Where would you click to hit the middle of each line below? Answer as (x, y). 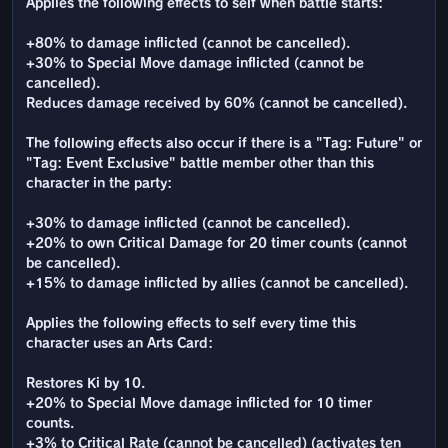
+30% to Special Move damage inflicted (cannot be (195, 64)
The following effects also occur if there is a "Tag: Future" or (224, 144)
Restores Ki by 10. (85, 384)
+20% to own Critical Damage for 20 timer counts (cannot (216, 244)
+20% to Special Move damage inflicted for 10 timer (199, 404)
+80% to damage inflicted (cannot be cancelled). (188, 44)
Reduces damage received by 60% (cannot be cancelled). (216, 104)
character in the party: (99, 184)
